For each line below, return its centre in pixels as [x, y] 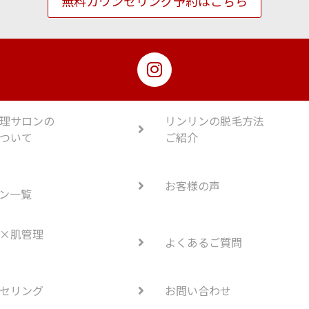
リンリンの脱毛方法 [215, 121]
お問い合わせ [198, 291]
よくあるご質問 [203, 242]
